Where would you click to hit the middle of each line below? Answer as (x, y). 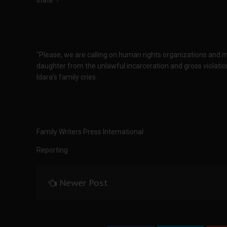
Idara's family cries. (67, 77)
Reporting (53, 150)
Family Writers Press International (90, 132)
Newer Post (84, 183)
